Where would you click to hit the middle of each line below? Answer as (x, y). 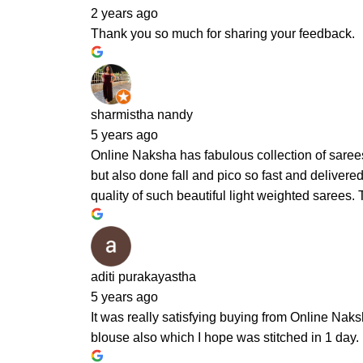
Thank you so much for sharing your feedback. (223, 34)
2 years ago (124, 13)
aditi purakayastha (143, 277)
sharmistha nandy (142, 115)
